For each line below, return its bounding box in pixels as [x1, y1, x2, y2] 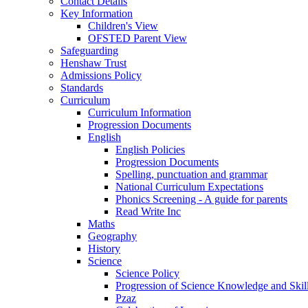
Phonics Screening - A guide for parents [115, 192, 287, 205]
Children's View [88, 19, 158, 32]
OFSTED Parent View [88, 32, 187, 44]
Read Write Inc [115, 205, 181, 217]
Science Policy [115, 267, 179, 279]
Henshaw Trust [60, 56, 126, 69]
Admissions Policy [60, 69, 142, 81]
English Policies [115, 143, 185, 155]
